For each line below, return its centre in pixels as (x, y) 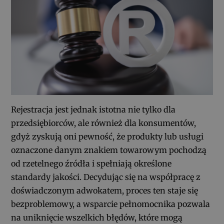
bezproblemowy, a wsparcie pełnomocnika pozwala (111, 204)
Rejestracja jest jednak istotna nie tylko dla (93, 109)
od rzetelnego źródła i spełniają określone (91, 163)
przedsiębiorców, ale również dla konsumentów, (104, 123)
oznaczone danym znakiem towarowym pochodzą (109, 150)
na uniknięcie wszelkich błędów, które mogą (97, 217)
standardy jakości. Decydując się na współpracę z (106, 177)
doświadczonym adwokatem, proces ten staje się (105, 190)
